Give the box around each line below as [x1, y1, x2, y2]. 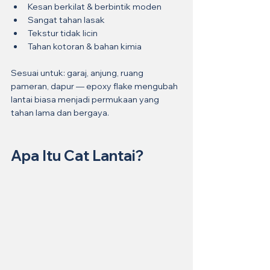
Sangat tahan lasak [28, 14, 105, 25]
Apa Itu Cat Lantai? [11, 146, 143, 165]
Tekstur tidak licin [28, 27, 98, 39]
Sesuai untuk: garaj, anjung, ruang [11, 67, 145, 78]
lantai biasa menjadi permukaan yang [11, 93, 161, 105]
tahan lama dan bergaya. [11, 107, 109, 118]
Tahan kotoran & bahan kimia [28, 40, 142, 52]
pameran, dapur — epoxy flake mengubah [11, 80, 180, 92]
